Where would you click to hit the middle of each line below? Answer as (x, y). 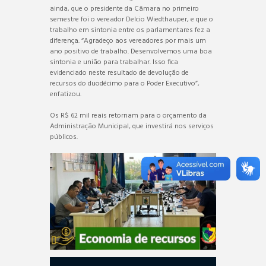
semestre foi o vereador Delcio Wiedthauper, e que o (132, 19)
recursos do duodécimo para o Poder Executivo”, (125, 83)
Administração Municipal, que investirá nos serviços (132, 126)
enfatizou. (66, 94)
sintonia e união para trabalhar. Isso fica (114, 62)
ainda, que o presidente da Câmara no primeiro (124, 9)
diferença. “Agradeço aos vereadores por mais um (128, 41)
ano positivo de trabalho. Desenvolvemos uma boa (131, 51)
